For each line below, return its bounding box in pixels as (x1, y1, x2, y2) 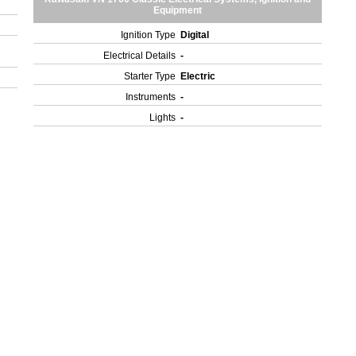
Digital (180, 29, 212, 41)
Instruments (126, 91, 176, 103)
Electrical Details (103, 50, 176, 61)
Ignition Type (121, 29, 176, 41)
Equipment (153, 5, 203, 16)
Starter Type (124, 71, 176, 82)
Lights (149, 112, 176, 123)
